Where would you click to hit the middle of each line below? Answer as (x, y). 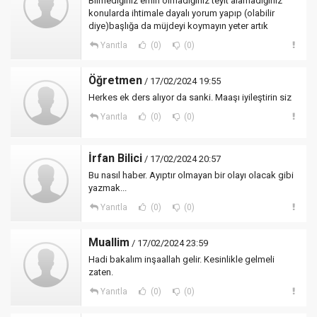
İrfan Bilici (115, 158)
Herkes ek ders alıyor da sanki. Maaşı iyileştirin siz (190, 97)
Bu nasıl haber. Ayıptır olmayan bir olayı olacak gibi (191, 175)
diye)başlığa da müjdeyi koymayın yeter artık (178, 26)
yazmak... (108, 188)
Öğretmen (115, 80)
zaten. (101, 272)
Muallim (109, 242)
